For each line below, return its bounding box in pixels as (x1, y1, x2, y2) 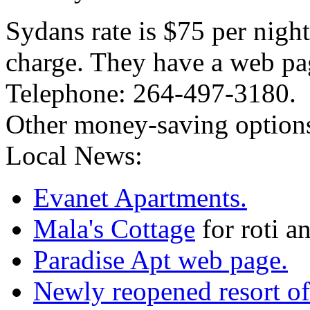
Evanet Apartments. (33, 183, 247, 213)
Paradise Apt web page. (33, 245, 288, 275)
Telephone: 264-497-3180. (6, 78, 296, 109)
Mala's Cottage (33, 214, 195, 244)
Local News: (6, 140, 143, 171)
